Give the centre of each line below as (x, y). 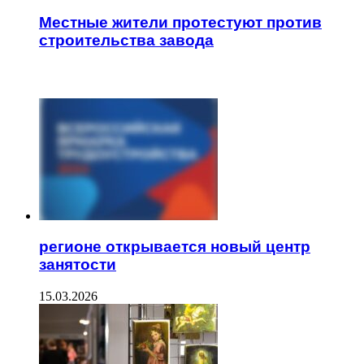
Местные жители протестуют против (180, 22)
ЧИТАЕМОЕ (43, 75)
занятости (78, 265)
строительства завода (126, 40)
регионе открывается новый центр (175, 247)
